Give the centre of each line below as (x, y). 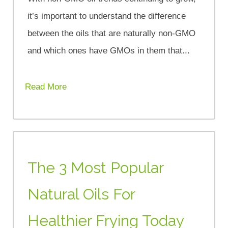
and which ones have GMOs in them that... (109, 50)
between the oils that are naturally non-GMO (112, 33)
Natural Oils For (81, 194)
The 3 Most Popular (96, 167)
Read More (46, 87)
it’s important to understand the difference (107, 16)
